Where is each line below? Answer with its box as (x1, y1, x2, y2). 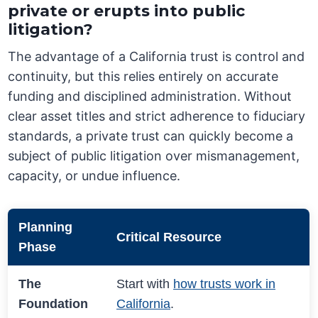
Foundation (18, 297, 89, 312)
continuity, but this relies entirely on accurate (8, 69, 279, 84)
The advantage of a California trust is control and (8, 49, 305, 65)
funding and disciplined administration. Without (8, 89, 292, 104)
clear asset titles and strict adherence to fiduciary (8, 109, 306, 124)
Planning (18, 220, 73, 235)
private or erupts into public (8, 1, 246, 21)
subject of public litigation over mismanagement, (8, 148, 300, 164)
